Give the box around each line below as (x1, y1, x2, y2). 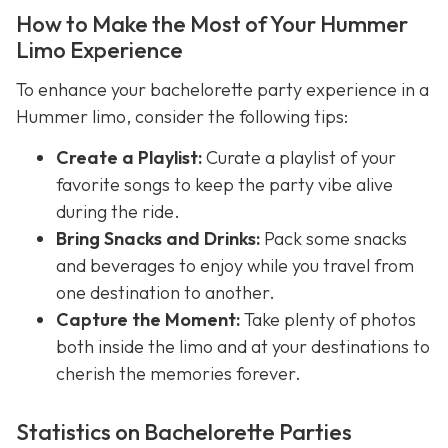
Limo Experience (16, 36, 183, 65)
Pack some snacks (260, 227, 407, 251)
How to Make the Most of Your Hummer (16, 10, 408, 39)
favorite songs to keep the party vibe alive (56, 173, 393, 197)
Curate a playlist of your (202, 146, 396, 170)
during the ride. (56, 200, 180, 224)
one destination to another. (56, 281, 275, 305)
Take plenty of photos (240, 308, 416, 332)
